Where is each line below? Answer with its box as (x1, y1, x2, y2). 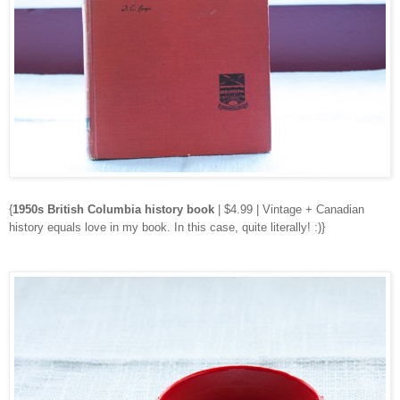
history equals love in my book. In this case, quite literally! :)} (9, 221, 325, 235)
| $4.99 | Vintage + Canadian (214, 203, 364, 217)
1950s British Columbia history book (12, 203, 214, 217)
